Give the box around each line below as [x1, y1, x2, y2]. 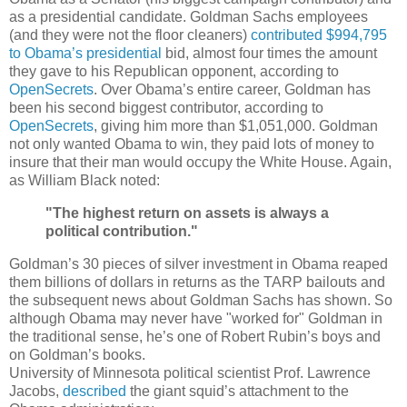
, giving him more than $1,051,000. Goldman [94, 118, 378, 134]
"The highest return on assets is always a [45, 205, 329, 222]
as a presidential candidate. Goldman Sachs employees [9, 9, 368, 25]
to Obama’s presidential [9, 45, 162, 62]
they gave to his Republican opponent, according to [9, 64, 339, 80]
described [63, 383, 126, 400]
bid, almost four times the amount [162, 45, 377, 62]
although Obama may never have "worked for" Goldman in [9, 311, 382, 327]
